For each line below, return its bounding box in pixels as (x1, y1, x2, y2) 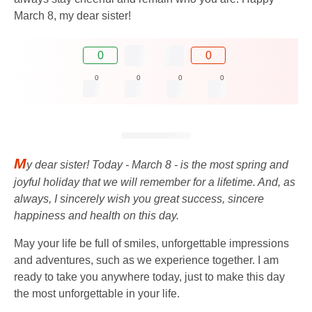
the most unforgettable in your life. (14, 287, 180, 299)
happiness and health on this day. (14, 209, 179, 221)
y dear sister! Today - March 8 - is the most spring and (26, 158, 288, 171)
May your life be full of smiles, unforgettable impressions (14, 237, 289, 249)
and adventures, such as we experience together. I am (14, 253, 279, 266)
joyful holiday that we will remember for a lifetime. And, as (14, 175, 295, 188)
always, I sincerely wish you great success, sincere (14, 192, 264, 205)
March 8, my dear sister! (14, 9, 131, 22)
